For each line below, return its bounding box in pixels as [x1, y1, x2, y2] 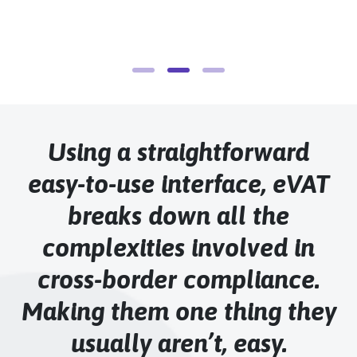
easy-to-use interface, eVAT [27, 168, 330, 198]
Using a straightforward [48, 136, 309, 167]
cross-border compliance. [37, 264, 320, 294]
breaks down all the [68, 200, 289, 230]
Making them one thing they [21, 296, 336, 326]
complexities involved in [42, 232, 315, 262]
